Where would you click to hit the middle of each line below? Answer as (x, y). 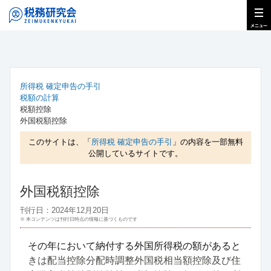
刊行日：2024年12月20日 (64, 211)
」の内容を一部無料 (207, 142)
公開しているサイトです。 (135, 154)
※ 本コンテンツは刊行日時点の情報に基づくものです (79, 220)
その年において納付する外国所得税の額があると (134, 246)
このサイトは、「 (60, 142)
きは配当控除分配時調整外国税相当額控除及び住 (134, 261)
